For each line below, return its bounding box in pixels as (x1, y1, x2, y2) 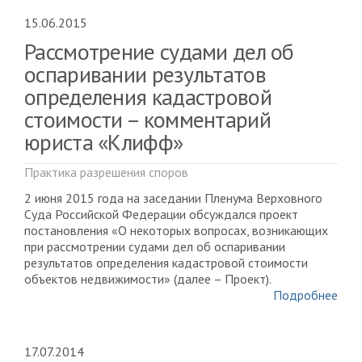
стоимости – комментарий (24, 103, 271, 134)
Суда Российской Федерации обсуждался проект (24, 205, 298, 222)
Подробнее (273, 286, 338, 303)
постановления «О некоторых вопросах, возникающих (24, 221, 328, 238)
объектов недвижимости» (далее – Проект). (24, 270, 271, 287)
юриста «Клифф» (24, 126, 183, 157)
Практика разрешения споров (24, 163, 188, 180)
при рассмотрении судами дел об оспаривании (24, 238, 285, 255)
